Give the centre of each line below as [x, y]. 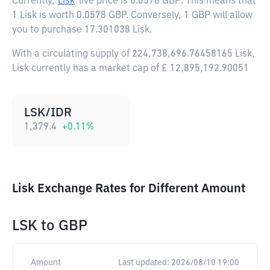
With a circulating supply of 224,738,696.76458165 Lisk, [133, 54]
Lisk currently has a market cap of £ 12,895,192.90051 [130, 69]
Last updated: [144, 263]
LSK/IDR [48, 113]
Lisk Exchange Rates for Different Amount [129, 189]
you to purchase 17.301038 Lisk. [82, 30]
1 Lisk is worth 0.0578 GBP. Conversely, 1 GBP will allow [132, 16]
